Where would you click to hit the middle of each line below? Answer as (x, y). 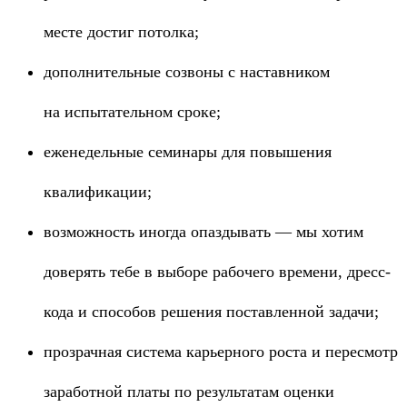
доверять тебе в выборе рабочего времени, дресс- (217, 272)
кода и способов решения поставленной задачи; (211, 312)
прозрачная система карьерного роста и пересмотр (221, 352)
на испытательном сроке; (132, 112)
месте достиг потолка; (121, 32)
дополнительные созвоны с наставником (187, 72)
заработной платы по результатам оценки (189, 392)
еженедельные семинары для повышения (188, 152)
